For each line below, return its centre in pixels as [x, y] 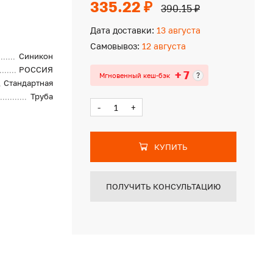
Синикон [36, 56]
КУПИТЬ [171, 147]
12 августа [162, 46]
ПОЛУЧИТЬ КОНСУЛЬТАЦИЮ [163, 186]
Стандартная [29, 83]
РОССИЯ [36, 69]
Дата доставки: [122, 30]
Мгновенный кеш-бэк [134, 75]
